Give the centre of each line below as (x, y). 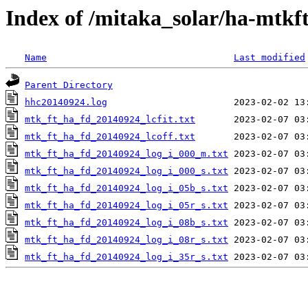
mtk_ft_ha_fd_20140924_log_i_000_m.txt (126, 154)
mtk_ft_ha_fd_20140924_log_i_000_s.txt (126, 171)
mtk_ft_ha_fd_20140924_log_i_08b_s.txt (126, 223)
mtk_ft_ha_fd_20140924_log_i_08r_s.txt (126, 240)
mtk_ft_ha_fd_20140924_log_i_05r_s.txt (126, 206)
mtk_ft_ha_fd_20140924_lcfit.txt (110, 120)
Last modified (269, 58)
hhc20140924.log (66, 102)
